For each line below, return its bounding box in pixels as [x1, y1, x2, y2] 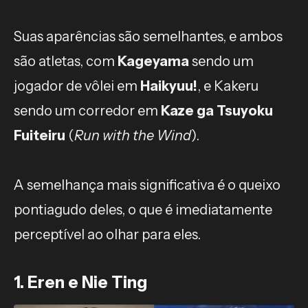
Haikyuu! [140, 78, 197, 94]
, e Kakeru [197, 78, 258, 94]
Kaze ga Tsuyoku [161, 102, 273, 119]
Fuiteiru [14, 127, 68, 144]
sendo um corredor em [14, 102, 161, 119]
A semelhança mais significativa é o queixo [14, 177, 280, 193]
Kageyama [118, 53, 192, 69]
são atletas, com [14, 53, 118, 69]
